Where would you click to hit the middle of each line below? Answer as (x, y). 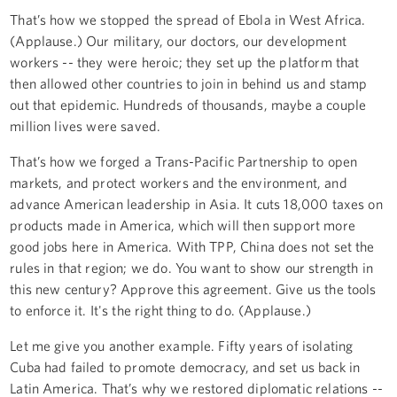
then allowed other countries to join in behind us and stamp (189, 83)
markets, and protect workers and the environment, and (179, 182)
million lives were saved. (86, 125)
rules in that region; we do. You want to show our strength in (191, 267)
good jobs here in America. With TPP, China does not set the (192, 246)
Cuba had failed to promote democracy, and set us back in (185, 366)
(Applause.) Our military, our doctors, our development (178, 40)
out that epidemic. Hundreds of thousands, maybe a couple (188, 104)
